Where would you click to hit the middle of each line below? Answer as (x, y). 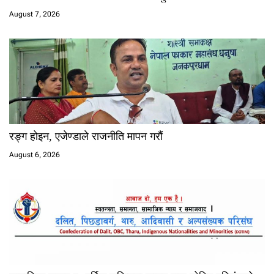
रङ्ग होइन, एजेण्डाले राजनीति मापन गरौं (86, 137)
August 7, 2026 (35, 14)
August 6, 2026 (35, 155)
